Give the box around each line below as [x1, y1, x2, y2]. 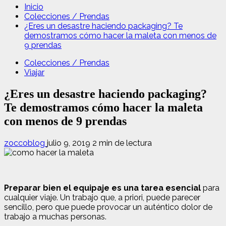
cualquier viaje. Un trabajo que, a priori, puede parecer [4, 192, 200, 202]
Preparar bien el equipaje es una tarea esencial [4, 183, 201, 193]
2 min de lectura [92, 138, 152, 148]
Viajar [24, 68, 44, 77]
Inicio [24, 2, 43, 12]
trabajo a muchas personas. [4, 211, 106, 221]
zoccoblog [4, 138, 47, 148]
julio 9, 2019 [47, 138, 92, 148]
